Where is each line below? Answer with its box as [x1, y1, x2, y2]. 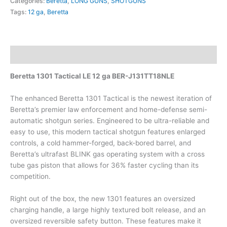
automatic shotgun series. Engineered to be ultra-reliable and [10, 117, 209, 125]
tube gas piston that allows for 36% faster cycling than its [10, 161, 199, 170]
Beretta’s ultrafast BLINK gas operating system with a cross [10, 150, 205, 159]
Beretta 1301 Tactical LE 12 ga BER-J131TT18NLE [10, 72, 174, 81]
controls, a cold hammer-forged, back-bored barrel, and [10, 139, 191, 147]
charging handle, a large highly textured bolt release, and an [10, 206, 206, 214]
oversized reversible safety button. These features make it [10, 217, 201, 225]
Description [10, 50, 50, 59]
